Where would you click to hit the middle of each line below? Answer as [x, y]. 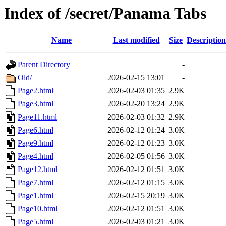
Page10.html [38, 209]
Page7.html [36, 183]
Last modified [136, 40]
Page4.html [36, 156]
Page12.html [38, 169]
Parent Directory [44, 65]
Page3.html [36, 104]
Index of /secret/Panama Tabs [105, 13]
